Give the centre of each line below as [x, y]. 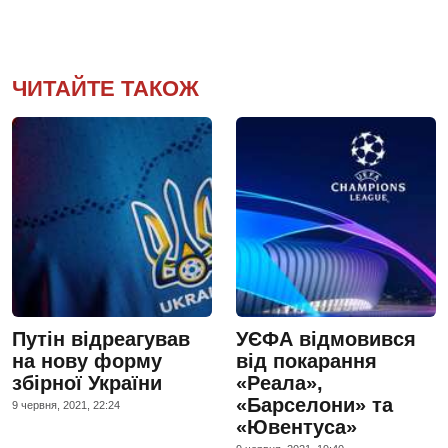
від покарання [306, 360]
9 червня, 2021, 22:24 [66, 404]
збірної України [87, 382]
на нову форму [87, 360]
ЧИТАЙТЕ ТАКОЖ [105, 88]
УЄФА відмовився [326, 338]
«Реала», [279, 382]
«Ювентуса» [296, 426]
